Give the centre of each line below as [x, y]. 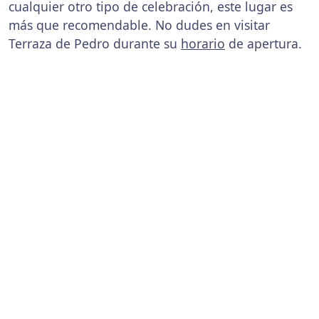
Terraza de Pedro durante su [95, 43]
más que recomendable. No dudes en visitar [139, 25]
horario [203, 43]
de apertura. [263, 43]
